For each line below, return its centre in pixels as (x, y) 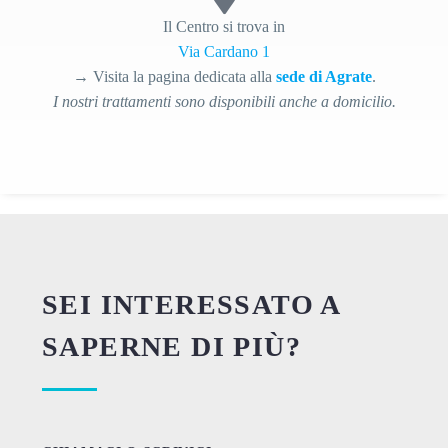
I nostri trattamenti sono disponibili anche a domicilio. (224, 101)
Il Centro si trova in (224, 26)
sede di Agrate (323, 76)
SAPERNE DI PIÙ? (171, 346)
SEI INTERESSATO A (191, 304)
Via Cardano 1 (224, 51)
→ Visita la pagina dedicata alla (174, 76)
